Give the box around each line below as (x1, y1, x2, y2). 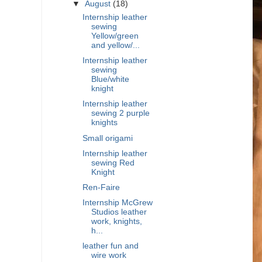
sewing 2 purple (91, 109, 150, 118)
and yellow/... (91, 41, 140, 50)
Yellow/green (91, 32, 139, 41)
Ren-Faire (82, 182, 120, 192)
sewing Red (91, 158, 135, 167)
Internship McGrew (82, 198, 153, 207)
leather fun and (82, 242, 139, 250)
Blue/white (91, 75, 129, 84)
